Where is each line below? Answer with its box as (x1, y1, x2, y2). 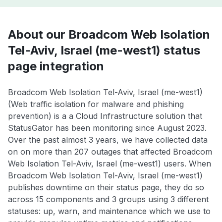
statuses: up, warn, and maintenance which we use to (8, 206, 211, 217)
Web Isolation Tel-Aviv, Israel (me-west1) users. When (8, 159, 211, 169)
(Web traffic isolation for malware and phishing (8, 99, 184, 110)
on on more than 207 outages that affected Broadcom (8, 147, 212, 157)
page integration (8, 59, 104, 74)
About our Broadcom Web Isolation (8, 27, 210, 42)
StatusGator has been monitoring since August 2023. (8, 123, 207, 133)
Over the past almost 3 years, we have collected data (8, 135, 208, 145)
